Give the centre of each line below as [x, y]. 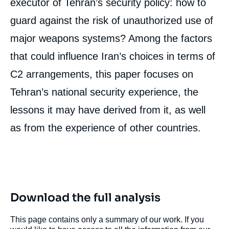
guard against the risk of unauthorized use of [112, 20]
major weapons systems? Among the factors [111, 38]
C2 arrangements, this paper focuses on [102, 74]
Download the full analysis [85, 198]
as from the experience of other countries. [106, 128]
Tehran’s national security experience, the [104, 92]
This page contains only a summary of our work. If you [107, 220]
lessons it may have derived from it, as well [108, 110]
